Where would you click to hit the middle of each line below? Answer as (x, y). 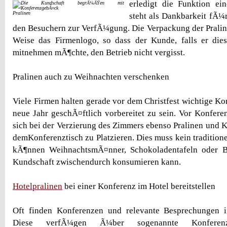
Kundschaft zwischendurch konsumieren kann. (97, 162)
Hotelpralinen (37, 186)
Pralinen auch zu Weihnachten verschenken (91, 77)
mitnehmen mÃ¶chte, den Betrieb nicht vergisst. (99, 52)
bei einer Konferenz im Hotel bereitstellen (139, 186)
